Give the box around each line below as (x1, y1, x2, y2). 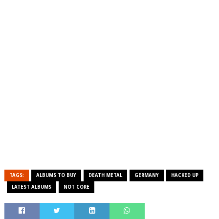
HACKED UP (171, 173, 198, 178)
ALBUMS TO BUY (36, 173, 76, 178)
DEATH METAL (88, 173, 122, 178)
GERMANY (134, 173, 159, 178)
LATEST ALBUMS (11, 184, 51, 190)
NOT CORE (63, 184, 89, 190)
